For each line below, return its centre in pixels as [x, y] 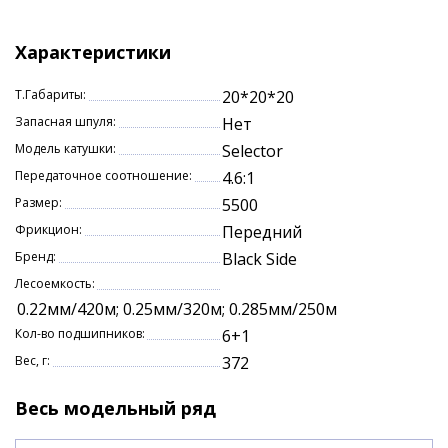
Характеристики [93, 52]
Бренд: [35, 256]
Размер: [38, 202]
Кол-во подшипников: [80, 333]
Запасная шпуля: [65, 121]
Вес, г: [32, 360]
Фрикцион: [48, 229]
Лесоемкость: [55, 283]
